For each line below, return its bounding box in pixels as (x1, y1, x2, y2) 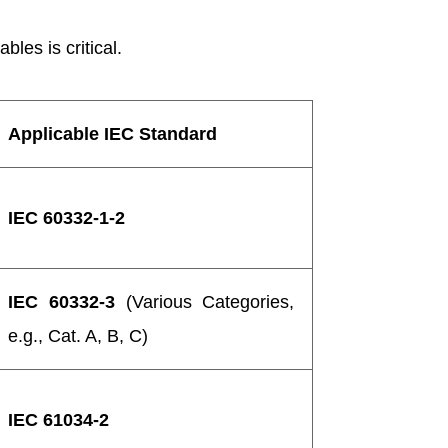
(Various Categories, (115, 291, 295, 312)
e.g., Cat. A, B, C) (8, 325, 149, 346)
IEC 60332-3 (8, 291, 116, 312)
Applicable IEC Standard (8, 123, 218, 144)
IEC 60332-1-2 (8, 207, 126, 228)
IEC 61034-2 (8, 409, 110, 430)
